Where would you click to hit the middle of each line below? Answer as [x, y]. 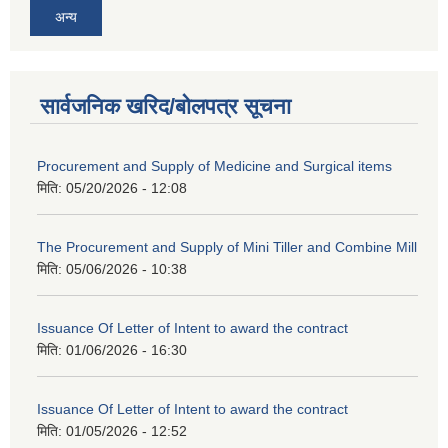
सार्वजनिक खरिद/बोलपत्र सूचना [165, 106]
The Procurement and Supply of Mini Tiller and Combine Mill [227, 246]
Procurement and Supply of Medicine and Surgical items [214, 165]
